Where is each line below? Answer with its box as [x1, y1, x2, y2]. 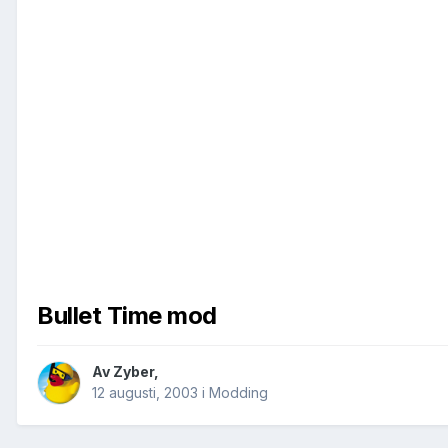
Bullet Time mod [37, 301, 217, 331]
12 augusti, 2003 [92, 384, 198, 402]
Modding [209, 384, 268, 402]
